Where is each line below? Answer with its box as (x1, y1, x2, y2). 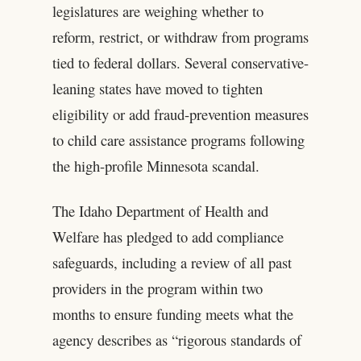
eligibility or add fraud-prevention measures (52, 103, 309, 124)
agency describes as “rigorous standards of (52, 329, 301, 350)
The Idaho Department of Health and (52, 200, 268, 221)
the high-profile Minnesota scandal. (52, 155, 259, 176)
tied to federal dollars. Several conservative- (52, 52, 309, 73)
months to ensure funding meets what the (52, 303, 293, 324)
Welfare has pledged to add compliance (52, 226, 284, 247)
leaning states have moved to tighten (52, 77, 263, 98)
